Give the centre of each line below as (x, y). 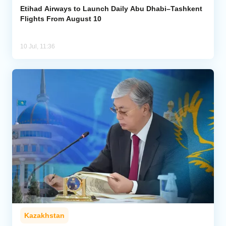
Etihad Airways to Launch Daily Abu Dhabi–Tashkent (111, 8)
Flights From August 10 (61, 18)
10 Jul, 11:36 (38, 46)
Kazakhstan (44, 216)
